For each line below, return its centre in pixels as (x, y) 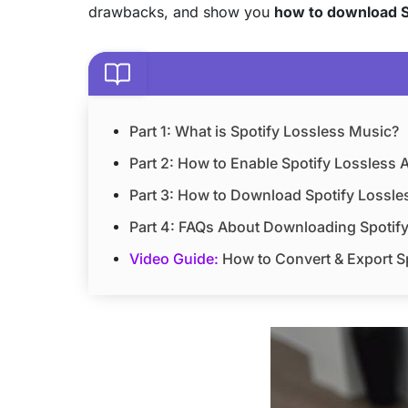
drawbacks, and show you (181, 11)
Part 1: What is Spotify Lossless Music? (264, 131)
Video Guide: (174, 258)
